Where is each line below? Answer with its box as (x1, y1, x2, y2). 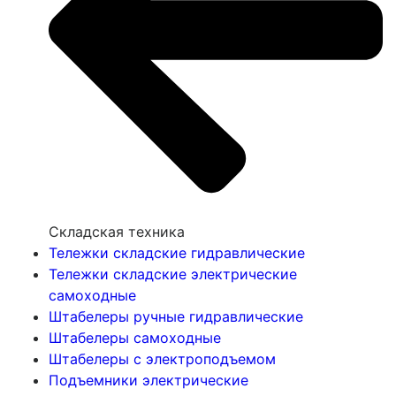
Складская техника (49, 223, 185, 241)
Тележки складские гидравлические (49, 244, 305, 263)
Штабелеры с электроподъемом (49, 350, 276, 369)
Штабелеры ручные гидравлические (49, 308, 303, 326)
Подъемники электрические (49, 371, 248, 390)
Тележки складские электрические (49, 265, 297, 284)
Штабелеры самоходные (49, 329, 221, 347)
